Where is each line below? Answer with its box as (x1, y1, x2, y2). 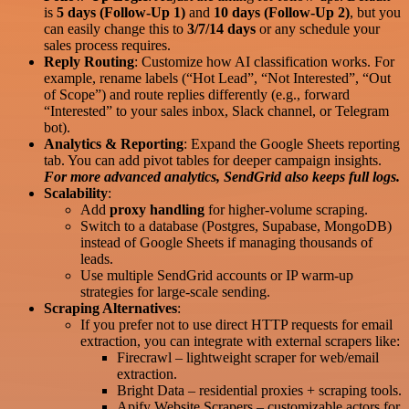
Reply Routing (44, 53, 134, 69)
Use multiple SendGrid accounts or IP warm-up (80, 267, 353, 283)
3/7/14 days (187, 20, 256, 37)
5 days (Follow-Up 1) (57, 4, 185, 20)
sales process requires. (44, 37, 171, 53)
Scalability (44, 184, 108, 201)
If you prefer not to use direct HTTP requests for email (80, 316, 393, 332)
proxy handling (110, 201, 204, 217)
